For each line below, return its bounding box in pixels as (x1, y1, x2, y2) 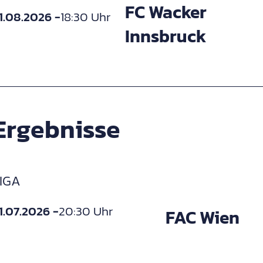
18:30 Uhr (60, 8, 110, 26)
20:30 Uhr (59, 201, 113, 220)
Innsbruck (124, 22, 206, 49)
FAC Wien (165, 204, 240, 231)
